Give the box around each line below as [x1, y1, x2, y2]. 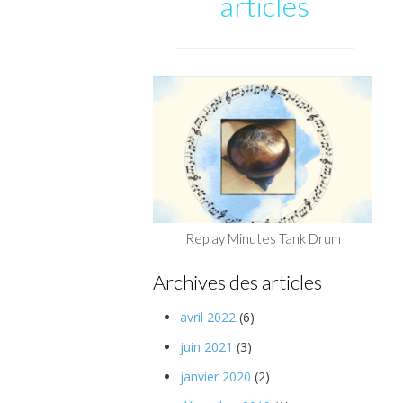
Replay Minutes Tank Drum [184, 229, 341, 246]
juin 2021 [179, 338, 233, 356]
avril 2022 [179, 309, 236, 327]
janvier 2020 [179, 368, 251, 386]
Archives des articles [152, 269, 322, 294]
